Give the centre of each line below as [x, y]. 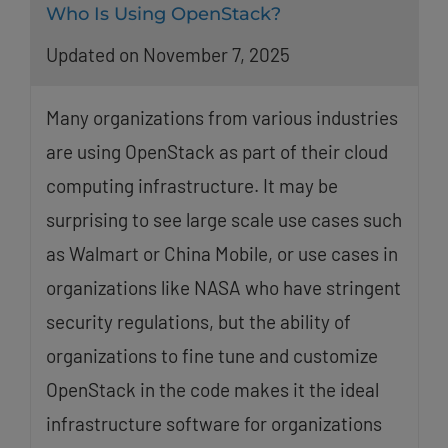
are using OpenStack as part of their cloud [216, 151]
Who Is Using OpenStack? [163, 14]
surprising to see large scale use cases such [223, 219]
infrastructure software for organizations [213, 423]
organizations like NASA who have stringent [223, 287]
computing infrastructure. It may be [191, 185]
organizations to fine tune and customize [211, 355]
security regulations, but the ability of [198, 321]
